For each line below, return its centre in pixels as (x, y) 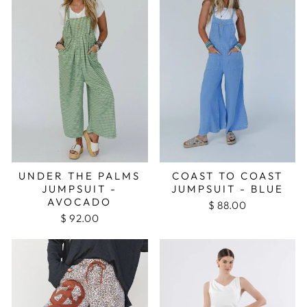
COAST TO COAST (227, 175)
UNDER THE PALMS (80, 175)
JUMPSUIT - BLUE (227, 188)
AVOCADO (80, 201)
